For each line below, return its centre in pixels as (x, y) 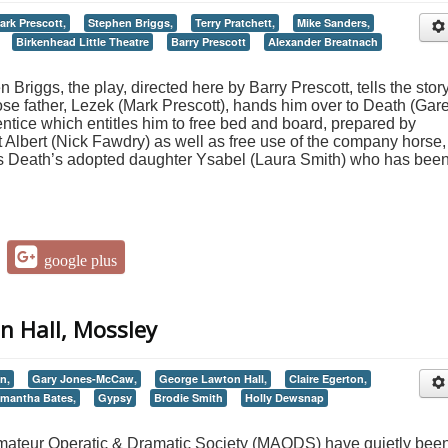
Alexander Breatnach (323, 42)
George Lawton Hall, (213, 379)
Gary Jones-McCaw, (84, 379)
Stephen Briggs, (130, 23)
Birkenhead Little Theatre (82, 42)
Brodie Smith (188, 398)
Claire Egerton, (328, 379)
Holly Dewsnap (284, 398)
